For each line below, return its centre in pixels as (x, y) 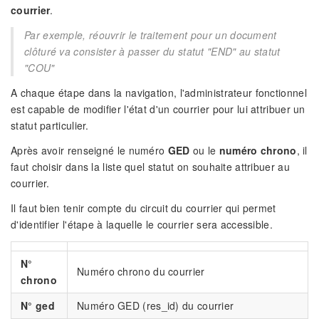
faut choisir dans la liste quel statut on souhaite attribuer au (150, 166)
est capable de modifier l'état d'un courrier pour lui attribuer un (158, 109)
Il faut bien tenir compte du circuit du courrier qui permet (143, 208)
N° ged (38, 305)
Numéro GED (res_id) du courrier (156, 305)
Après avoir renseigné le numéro (89, 150)
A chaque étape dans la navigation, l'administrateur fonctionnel (159, 92)
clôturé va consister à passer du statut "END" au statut (152, 52)
